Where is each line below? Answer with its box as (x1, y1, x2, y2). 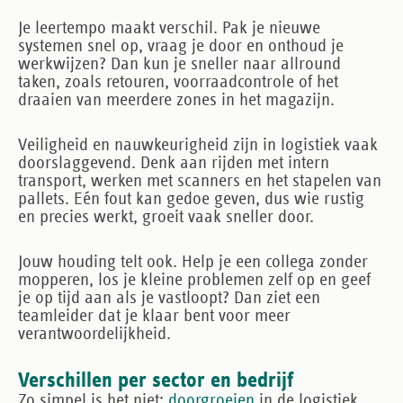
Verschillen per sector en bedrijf (18, 369, 293, 391)
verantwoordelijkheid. (18, 324, 171, 343)
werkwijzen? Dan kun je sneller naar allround (18, 54, 341, 73)
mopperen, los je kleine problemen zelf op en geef (18, 270, 371, 289)
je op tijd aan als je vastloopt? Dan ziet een (18, 288, 320, 307)
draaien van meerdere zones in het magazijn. (18, 90, 335, 109)
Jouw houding (18, 252, 116, 271)
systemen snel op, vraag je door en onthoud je (18, 36, 344, 55)
